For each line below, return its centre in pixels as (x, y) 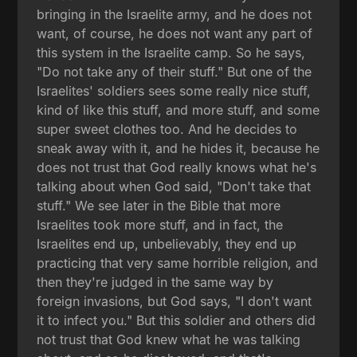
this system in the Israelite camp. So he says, (171, 52)
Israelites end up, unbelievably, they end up (167, 243)
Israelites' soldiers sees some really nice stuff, (174, 90)
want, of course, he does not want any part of (175, 33)
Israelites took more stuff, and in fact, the (160, 224)
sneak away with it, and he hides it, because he (178, 148)
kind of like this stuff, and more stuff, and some (178, 110)
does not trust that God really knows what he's (177, 167)
